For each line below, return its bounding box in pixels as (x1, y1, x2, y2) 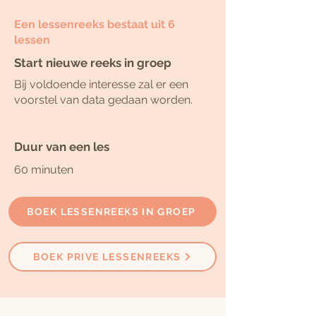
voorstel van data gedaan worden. (14, 93, 193, 107)
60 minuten (14, 163, 73, 177)
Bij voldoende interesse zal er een (14, 78, 188, 92)
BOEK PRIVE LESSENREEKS (32, 251, 181, 263)
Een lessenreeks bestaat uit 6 (14, 18, 175, 32)
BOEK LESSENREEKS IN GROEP (26, 206, 196, 218)
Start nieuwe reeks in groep (14, 56, 171, 71)
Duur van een (14, 140, 90, 154)
